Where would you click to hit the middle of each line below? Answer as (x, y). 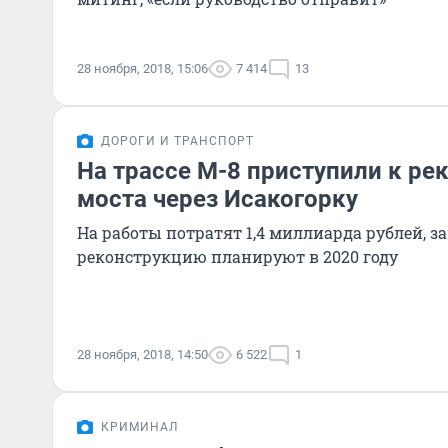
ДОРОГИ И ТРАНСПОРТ (177, 141)
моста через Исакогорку (217, 199)
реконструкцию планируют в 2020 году (237, 256)
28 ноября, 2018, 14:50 (142, 354)
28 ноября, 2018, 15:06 (142, 68)
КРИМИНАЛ (139, 427)
